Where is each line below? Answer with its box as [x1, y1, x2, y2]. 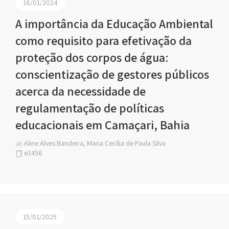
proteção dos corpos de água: [15, 49, 169, 65]
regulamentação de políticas [15, 100, 164, 116]
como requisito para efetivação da [15, 32, 192, 49]
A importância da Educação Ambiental [15, 15, 213, 32]
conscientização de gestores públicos [15, 66, 209, 82]
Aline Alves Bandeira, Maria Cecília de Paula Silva [22, 139, 166, 148]
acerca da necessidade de [15, 83, 146, 99]
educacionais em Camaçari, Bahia [15, 117, 190, 133]
